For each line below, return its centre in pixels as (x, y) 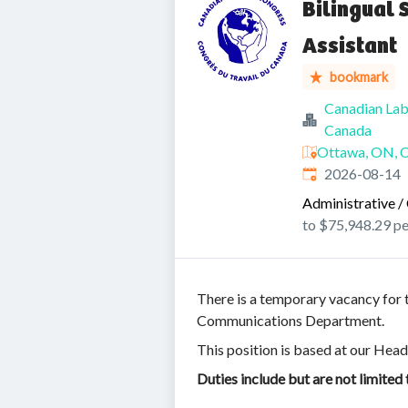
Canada (348, 130)
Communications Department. (291, 320)
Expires (325, 173)
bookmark (359, 77)
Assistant (350, 46)
